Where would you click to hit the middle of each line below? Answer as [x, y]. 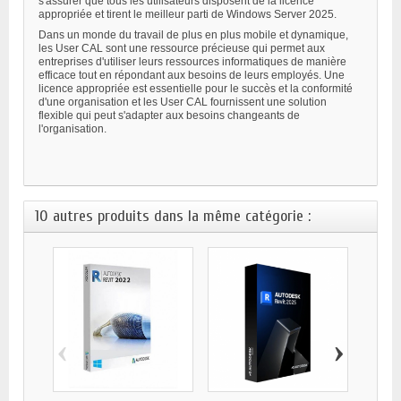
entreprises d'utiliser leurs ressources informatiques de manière [192, 61]
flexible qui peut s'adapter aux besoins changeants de [169, 115]
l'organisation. [73, 128]
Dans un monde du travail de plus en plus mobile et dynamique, [193, 34]
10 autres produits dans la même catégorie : [173, 216]
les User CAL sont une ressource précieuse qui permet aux [182, 48]
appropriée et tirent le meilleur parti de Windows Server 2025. [188, 14]
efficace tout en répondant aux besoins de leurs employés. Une [192, 75]
